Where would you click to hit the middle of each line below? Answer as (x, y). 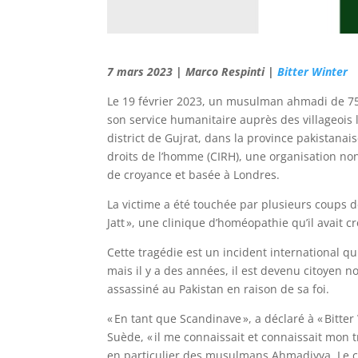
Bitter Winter (313, 71)
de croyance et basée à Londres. (194, 174)
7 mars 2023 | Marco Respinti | (193, 71)
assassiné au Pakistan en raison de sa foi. (219, 288)
